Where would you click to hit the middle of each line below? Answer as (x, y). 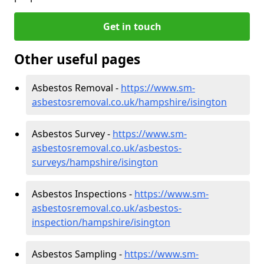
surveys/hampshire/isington (95, 162)
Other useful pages (77, 59)
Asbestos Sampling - (78, 254)
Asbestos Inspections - (83, 194)
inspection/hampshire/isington (101, 222)
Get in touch (132, 26)
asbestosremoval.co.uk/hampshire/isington (129, 102)
